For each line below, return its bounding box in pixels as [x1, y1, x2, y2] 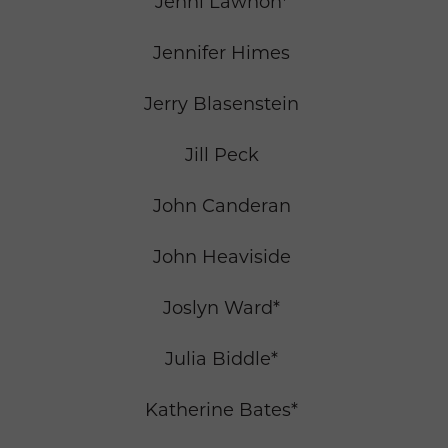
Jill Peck [184, 144, 259, 167]
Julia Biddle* [165, 348, 278, 371]
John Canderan [152, 195, 291, 218]
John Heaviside [152, 246, 291, 269]
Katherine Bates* [145, 399, 298, 422]
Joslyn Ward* [163, 297, 280, 320]
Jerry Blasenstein [144, 93, 299, 116]
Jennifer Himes [153, 42, 290, 65]
